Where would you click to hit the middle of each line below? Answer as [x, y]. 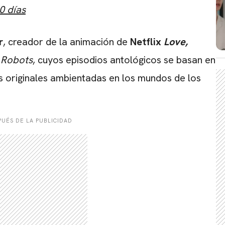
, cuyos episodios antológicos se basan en [124, 60]
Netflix [144, 41]
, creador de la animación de [65, 41]
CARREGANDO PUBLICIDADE [113, 17]
